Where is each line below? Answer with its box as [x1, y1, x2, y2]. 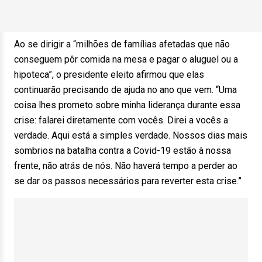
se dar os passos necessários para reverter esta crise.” [14, 175, 242, 187]
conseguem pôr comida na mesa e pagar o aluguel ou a [14, 54, 238, 65]
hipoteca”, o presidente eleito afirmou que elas [14, 69, 204, 80]
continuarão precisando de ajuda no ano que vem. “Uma [14, 84, 237, 95]
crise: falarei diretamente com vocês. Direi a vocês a [14, 115, 228, 126]
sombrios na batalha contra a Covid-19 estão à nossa [14, 145, 231, 156]
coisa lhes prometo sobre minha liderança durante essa [14, 99, 240, 111]
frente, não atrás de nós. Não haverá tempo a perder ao [14, 160, 237, 171]
